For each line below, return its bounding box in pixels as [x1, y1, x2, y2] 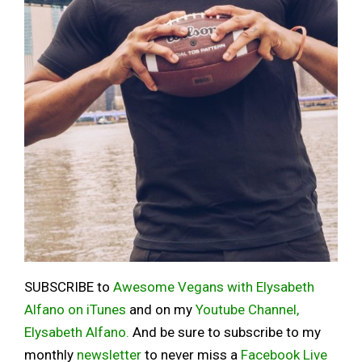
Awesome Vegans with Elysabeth [113, 279, 314, 296]
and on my [126, 301, 196, 318]
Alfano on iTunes [24, 301, 126, 318]
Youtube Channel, [196, 301, 299, 318]
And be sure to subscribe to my [129, 324, 321, 341]
